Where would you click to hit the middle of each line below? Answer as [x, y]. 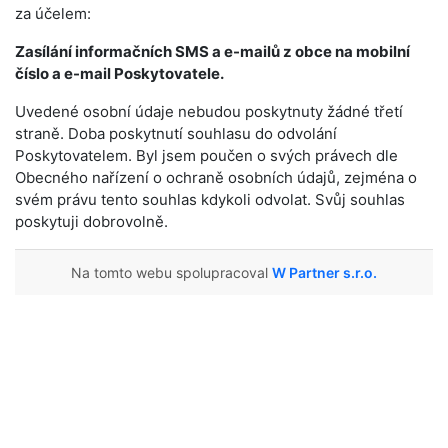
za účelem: [53, 13]
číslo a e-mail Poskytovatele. [119, 73]
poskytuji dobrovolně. [91, 221]
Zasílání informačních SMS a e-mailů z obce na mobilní [212, 51]
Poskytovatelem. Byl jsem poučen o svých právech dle [206, 155]
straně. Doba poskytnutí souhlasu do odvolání [176, 133]
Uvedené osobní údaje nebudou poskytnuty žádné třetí [209, 111]
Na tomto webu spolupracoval [171, 272]
